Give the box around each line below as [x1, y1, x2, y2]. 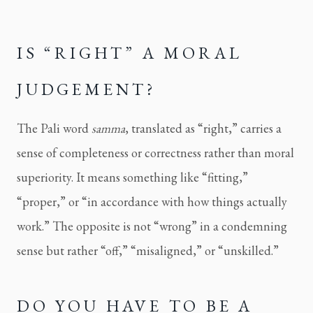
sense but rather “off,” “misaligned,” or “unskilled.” [17, 242, 279, 259]
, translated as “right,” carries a [125, 120, 282, 137]
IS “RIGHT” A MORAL [17, 42, 242, 64]
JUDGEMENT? [17, 78, 157, 101]
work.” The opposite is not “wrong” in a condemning [17, 218, 287, 235]
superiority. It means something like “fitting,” [17, 169, 248, 186]
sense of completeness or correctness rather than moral [17, 145, 294, 161]
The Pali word [17, 120, 92, 137]
